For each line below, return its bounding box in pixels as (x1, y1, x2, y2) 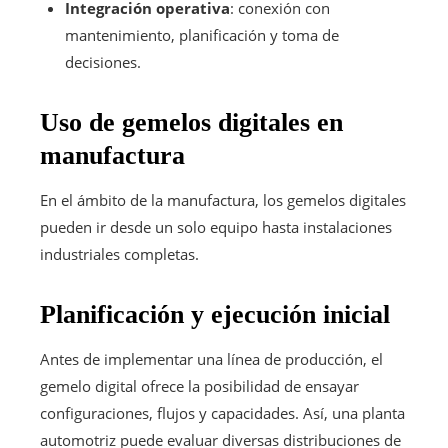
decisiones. (65, 51, 141, 72)
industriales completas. (40, 243, 199, 264)
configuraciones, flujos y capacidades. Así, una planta (40, 402, 405, 423)
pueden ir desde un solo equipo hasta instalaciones (40, 216, 392, 237)
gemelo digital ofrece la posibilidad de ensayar (40, 375, 359, 396)
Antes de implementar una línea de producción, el (40, 348, 383, 369)
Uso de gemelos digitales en (40, 107, 343, 137)
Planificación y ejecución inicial (40, 299, 390, 329)
